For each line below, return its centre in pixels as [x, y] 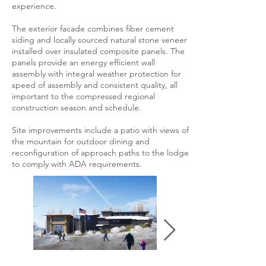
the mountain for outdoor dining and [81, 141]
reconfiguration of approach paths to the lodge [100, 153]
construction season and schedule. [77, 107]
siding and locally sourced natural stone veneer [99, 40]
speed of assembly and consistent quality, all [95, 85]
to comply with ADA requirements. [77, 164]
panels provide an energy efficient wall [83, 62]
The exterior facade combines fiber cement [93, 28]
